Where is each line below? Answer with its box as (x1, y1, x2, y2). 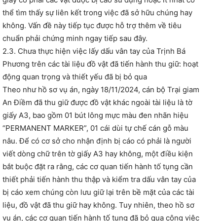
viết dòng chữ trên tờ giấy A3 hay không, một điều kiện (2, 149, 193, 159)
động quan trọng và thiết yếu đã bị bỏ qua (2, 72, 147, 82)
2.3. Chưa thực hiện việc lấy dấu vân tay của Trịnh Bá (2, 46, 185, 56)
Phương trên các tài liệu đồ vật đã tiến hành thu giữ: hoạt (2, 59, 198, 69)
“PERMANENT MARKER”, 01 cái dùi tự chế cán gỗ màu (2, 123, 188, 133)
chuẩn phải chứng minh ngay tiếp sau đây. (2, 34, 147, 43)
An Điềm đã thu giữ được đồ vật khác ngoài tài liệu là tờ (2, 98, 192, 108)
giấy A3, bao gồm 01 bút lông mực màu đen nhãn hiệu (2, 110, 188, 120)
